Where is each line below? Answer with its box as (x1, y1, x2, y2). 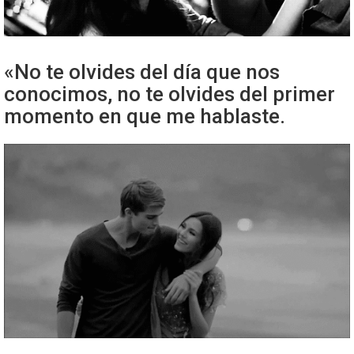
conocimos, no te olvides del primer (4, 82, 335, 107)
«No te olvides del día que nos (4, 60, 280, 85)
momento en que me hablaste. (4, 104, 285, 129)
